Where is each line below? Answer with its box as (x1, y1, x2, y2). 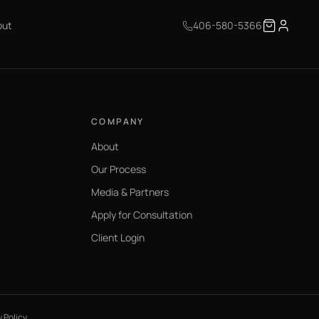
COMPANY (91, 115, 145, 127)
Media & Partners (91, 185, 169, 199)
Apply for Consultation (91, 208, 192, 221)
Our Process (91, 162, 146, 176)
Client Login (91, 231, 145, 244)
